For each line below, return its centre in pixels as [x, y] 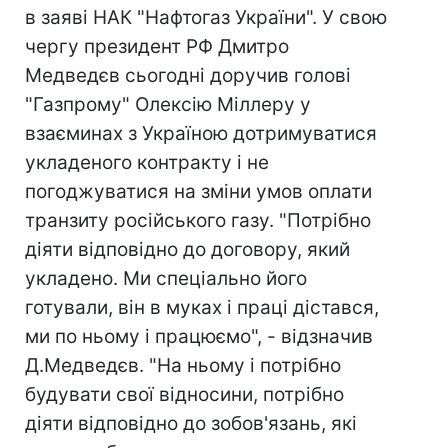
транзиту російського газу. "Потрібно [198, 220]
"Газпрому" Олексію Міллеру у [168, 104]
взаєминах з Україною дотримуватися [201, 133]
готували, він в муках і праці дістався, [202, 307]
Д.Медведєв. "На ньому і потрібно [183, 365]
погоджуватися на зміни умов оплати [198, 191]
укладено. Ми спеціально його [166, 278]
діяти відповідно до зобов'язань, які [191, 423]
